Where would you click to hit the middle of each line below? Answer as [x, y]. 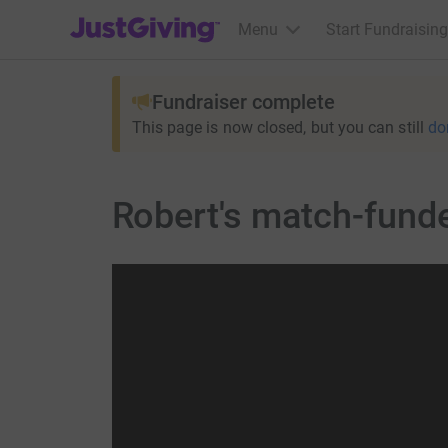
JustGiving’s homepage [151, 16]
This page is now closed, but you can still [277, 127]
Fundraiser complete [243, 102]
